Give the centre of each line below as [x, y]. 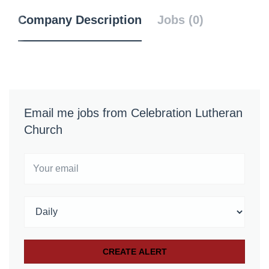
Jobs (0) [180, 20]
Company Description [80, 20]
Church [43, 130]
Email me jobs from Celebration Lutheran [133, 113]
